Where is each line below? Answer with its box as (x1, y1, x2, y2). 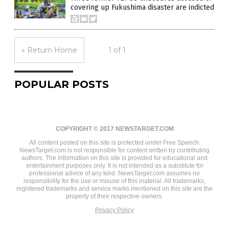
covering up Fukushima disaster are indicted (71, 3, 214, 12)
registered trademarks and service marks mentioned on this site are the (16, 185, 213, 192)
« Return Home (21, 45, 77, 55)
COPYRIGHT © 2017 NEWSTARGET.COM (55, 125, 174, 132)
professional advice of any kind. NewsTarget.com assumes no (29, 170, 200, 177)
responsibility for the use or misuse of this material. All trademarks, (24, 177, 205, 185)
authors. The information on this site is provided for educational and (21, 154, 208, 162)
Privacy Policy (95, 207, 134, 214)
